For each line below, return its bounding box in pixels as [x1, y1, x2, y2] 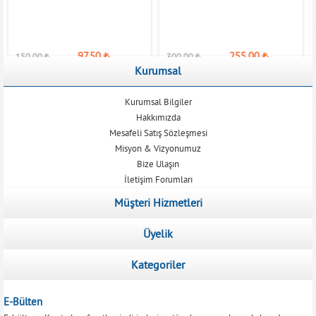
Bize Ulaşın [137, 157, 179, 169]
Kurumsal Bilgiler [124, 95, 192, 107]
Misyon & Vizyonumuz [115, 142, 201, 154]
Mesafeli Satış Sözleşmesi [109, 126, 207, 138]
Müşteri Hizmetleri [114, 195, 202, 209]
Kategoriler [131, 257, 185, 272]
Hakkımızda [135, 111, 181, 123]
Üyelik [143, 226, 173, 241]
